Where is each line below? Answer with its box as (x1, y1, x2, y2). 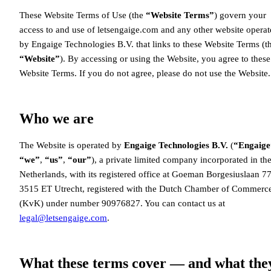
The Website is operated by (19, 140, 124, 150)
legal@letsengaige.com (19, 212, 107, 223)
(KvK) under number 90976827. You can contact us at (19, 198, 225, 208)
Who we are (19, 110, 94, 126)
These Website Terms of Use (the (19, 10, 146, 20)
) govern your (214, 10, 266, 20)
